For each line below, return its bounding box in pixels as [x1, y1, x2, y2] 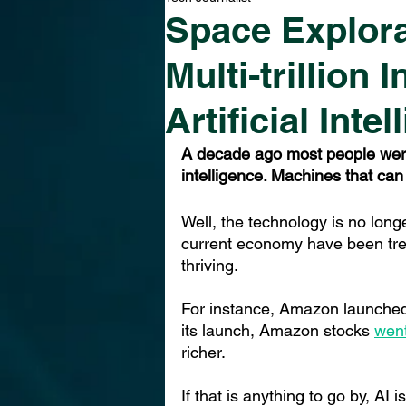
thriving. [181, 256, 238, 275]
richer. [181, 343, 226, 362]
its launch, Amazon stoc [181, 321, 353, 340]
